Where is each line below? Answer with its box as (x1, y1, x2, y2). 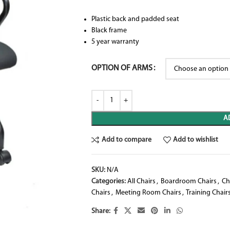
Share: (91, 207, 110, 215)
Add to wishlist (173, 136, 219, 144)
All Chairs (127, 178, 156, 185)
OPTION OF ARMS (91, 64, 152, 72)
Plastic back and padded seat (91, 15, 179, 23)
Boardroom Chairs (160, 178, 217, 185)
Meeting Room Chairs (115, 189, 181, 197)
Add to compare (101, 136, 151, 144)
